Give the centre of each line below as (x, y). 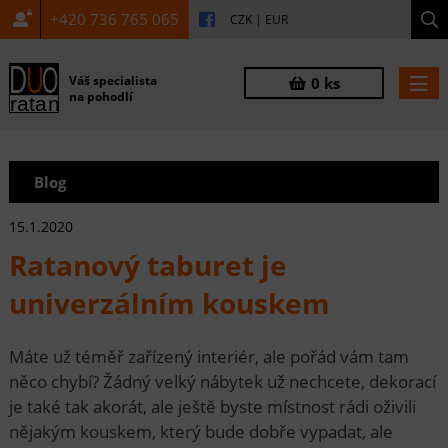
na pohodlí (100, 96)
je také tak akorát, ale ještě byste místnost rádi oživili (212, 406)
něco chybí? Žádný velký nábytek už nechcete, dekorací (222, 381)
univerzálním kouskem (169, 302)
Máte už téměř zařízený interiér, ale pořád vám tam (208, 356)
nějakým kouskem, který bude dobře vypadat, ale (200, 431)
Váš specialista (112, 80)
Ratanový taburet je (147, 264)
